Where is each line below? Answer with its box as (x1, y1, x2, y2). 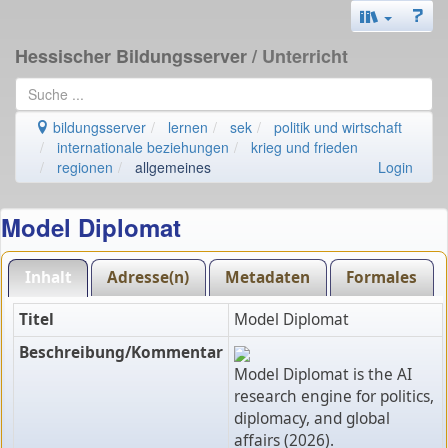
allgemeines (135, 157, 211, 177)
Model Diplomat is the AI (233, 364, 412, 386)
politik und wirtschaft (274, 117, 402, 137)
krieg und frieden (251, 137, 358, 157)
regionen (57, 157, 113, 177)
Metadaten (225, 266, 311, 288)
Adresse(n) (107, 266, 190, 288)
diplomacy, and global (233, 408, 390, 430)
